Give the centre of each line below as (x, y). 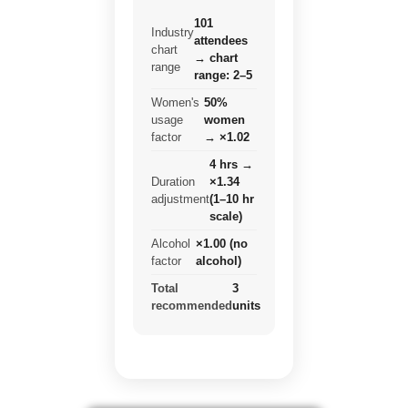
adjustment (180, 199)
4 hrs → (231, 165)
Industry (173, 32)
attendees (221, 41)
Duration (173, 182)
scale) (226, 217)
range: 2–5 (223, 76)
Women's (175, 103)
